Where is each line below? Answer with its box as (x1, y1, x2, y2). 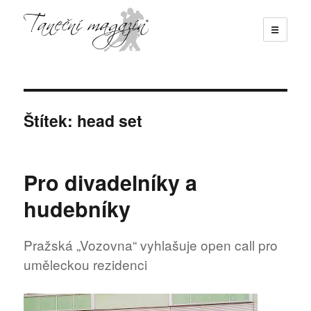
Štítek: (24, 108, 78, 132)
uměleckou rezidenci (24, 255, 148, 274)
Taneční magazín (24, 60, 151, 83)
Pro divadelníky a (24, 167, 198, 197)
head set (77, 108, 143, 132)
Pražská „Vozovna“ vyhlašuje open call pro (24, 235, 278, 255)
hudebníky (24, 193, 131, 224)
